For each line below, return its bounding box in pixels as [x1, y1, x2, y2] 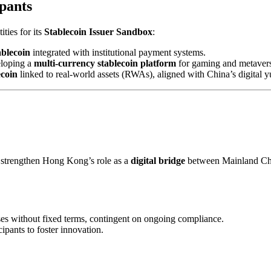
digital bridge [131, 155, 185, 166]
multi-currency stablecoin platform [34, 57, 176, 68]
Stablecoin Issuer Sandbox [44, 26, 152, 37]
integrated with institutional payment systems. [30, 47, 206, 57]
